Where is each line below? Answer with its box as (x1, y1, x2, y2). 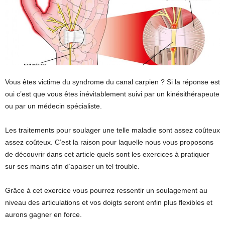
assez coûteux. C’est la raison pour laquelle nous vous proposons (5, 138, 213, 147)
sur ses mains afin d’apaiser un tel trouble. (5, 162, 140, 171)
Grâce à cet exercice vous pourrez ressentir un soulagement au (5, 186, 207, 195)
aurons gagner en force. (5, 210, 82, 219)
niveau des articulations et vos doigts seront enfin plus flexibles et (5, 198, 212, 207)
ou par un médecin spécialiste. (5, 102, 102, 110)
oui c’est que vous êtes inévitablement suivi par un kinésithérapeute (5, 90, 219, 98)
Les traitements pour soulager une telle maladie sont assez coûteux (5, 126, 220, 135)
